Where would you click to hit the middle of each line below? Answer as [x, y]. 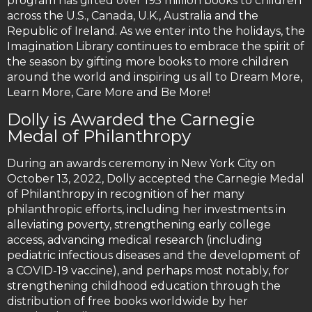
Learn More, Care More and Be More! [109, 93]
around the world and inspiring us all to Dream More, [155, 77]
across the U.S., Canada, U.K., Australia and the [133, 16]
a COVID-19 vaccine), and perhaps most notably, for [148, 271]
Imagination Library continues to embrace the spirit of [156, 47]
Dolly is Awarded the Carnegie [131, 120]
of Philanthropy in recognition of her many [126, 194]
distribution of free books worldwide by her [127, 302]
